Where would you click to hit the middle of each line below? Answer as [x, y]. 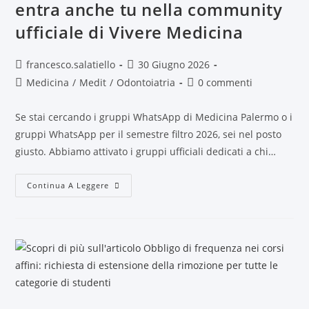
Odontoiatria [146, 82]
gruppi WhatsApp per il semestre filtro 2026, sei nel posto [149, 134]
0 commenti [226, 82]
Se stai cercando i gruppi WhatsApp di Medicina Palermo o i [154, 117]
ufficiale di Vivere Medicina [129, 32]
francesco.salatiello [71, 64]
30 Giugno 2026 [174, 64]
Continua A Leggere [68, 185]
